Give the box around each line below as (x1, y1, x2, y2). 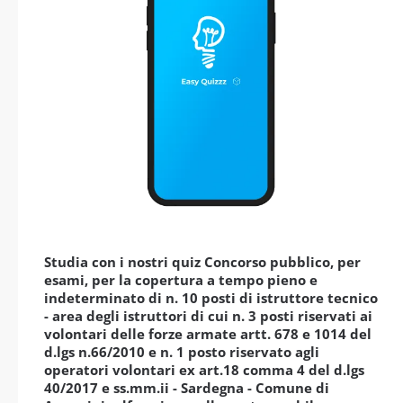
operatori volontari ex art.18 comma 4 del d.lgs (44, 361, 364, 380)
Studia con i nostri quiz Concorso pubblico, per (44, 253, 361, 272)
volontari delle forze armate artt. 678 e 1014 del (44, 325, 372, 344)
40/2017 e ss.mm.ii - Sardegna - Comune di (44, 379, 329, 398)
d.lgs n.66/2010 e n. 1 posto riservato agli (44, 343, 319, 362)
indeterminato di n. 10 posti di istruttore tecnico (44, 289, 378, 308)
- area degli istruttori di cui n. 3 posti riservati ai (44, 307, 372, 326)
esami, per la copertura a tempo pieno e (44, 271, 318, 290)
